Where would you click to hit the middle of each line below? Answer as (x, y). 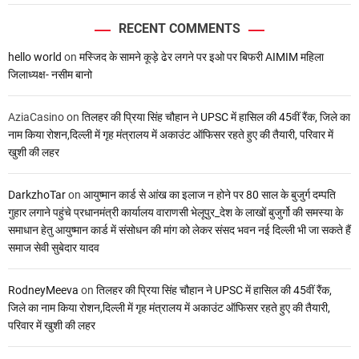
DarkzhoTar (37, 195)
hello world (35, 57)
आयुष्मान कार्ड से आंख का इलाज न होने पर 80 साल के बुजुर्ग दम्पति (210, 195)
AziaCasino (36, 117)
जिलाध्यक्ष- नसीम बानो (50, 75)
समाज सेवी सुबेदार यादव (54, 248)
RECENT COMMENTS (179, 28)
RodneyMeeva (43, 290)
